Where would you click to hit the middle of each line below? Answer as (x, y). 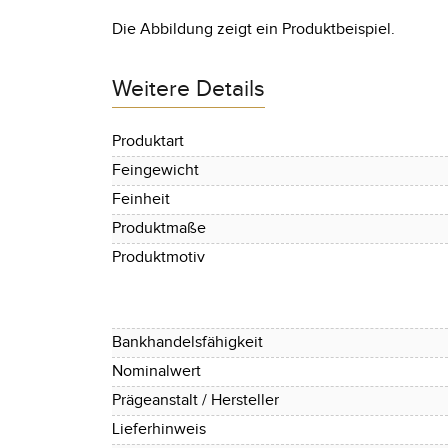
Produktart (148, 141)
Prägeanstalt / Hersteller (195, 400)
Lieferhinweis (159, 429)
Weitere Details (188, 89)
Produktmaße (159, 228)
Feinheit (141, 199)
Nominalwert (156, 371)
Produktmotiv (158, 257)
